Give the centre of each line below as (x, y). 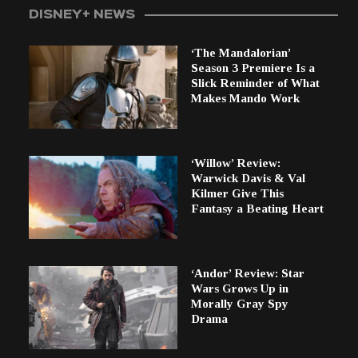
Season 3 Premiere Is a (253, 68)
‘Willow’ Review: (235, 163)
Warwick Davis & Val (248, 178)
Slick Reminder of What (255, 84)
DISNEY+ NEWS (82, 16)
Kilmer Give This (237, 193)
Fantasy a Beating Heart (257, 208)
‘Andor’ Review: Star (247, 273)
